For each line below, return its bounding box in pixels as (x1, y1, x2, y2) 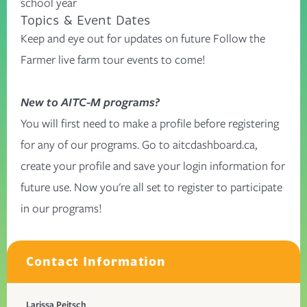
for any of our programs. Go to (21, 136, 173, 153)
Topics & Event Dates (21, 13, 155, 28)
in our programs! (21, 200, 102, 217)
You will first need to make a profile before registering (21, 115, 279, 132)
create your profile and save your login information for (21, 158, 285, 174)
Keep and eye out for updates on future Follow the (21, 30, 265, 47)
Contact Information (26, 254, 167, 269)
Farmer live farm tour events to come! (21, 51, 206, 68)
